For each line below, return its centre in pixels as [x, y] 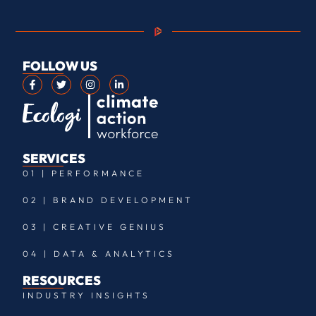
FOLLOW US [60, 66]
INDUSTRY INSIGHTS [87, 296]
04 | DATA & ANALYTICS [99, 254]
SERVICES [54, 159]
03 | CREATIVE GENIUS [95, 227]
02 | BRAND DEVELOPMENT [108, 200]
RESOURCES [62, 281]
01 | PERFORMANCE [84, 174]
